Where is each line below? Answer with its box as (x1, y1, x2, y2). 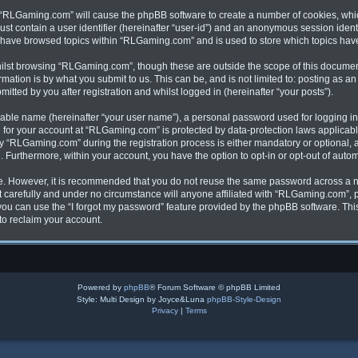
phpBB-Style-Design (207, 294, 281, 304)
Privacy (151, 305, 178, 315)
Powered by (78, 282, 124, 292)
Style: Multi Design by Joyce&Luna (77, 294, 207, 304)
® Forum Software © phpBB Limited (149, 282, 280, 292)
